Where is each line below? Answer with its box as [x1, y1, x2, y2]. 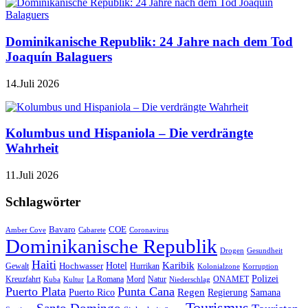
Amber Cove [5, 225, 46, 234]
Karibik [162, 259, 195, 271]
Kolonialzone [197, 262, 240, 270]
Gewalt [5, 261, 29, 271]
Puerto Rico [69, 287, 115, 298]
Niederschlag [169, 274, 210, 283]
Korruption [243, 262, 278, 270]
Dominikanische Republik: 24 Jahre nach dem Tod [5, 34, 293, 49]
